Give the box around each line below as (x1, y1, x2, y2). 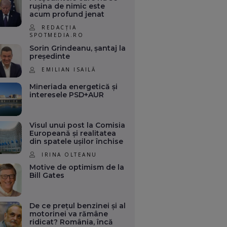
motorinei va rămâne (29, 209, 108, 218)
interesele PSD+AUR (29, 90, 104, 99)
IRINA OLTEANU (42, 150, 97, 158)
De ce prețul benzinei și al (29, 201, 126, 210)
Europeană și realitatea (29, 128, 117, 138)
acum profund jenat (29, 9, 105, 19)
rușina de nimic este (29, 1, 105, 11)
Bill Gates (29, 171, 65, 180)
